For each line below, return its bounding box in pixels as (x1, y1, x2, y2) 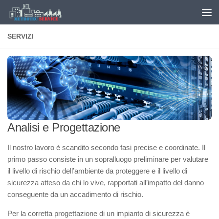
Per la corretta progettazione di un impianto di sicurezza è (7, 209, 190, 218)
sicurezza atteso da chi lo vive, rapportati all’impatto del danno (7, 178, 204, 187)
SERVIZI (7, 32, 34, 40)
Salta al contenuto (13, 9, 80, 18)
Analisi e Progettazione (7, 121, 120, 134)
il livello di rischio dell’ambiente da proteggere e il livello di (7, 167, 187, 175)
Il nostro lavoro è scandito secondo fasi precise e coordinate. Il (7, 143, 205, 152)
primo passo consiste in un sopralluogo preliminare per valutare (7, 155, 208, 163)
